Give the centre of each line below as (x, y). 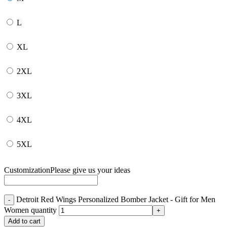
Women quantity (30, 210)
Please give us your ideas (90, 170)
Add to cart (24, 221)
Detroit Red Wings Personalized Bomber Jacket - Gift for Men (116, 199)
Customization (27, 170)
